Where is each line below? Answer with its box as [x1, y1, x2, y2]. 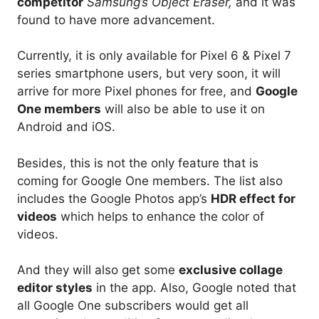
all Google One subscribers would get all [17, 298, 249, 313]
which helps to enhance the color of [57, 209, 264, 224]
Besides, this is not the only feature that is [17, 155, 258, 170]
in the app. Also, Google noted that [93, 281, 296, 296]
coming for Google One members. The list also [17, 173, 283, 188]
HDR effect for [211, 191, 296, 206]
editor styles [17, 281, 93, 296]
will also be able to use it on [101, 102, 265, 117]
